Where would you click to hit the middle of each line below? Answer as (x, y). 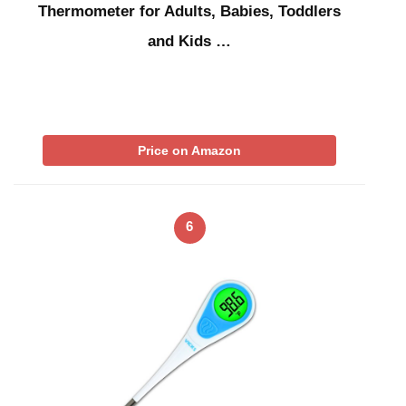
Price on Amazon (189, 150)
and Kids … (189, 41)
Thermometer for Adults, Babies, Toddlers (189, 11)
